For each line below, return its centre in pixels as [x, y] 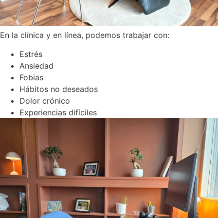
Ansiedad [36, 65]
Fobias [31, 77]
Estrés [31, 54]
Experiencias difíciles [58, 112]
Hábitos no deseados [59, 89]
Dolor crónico [45, 100]
